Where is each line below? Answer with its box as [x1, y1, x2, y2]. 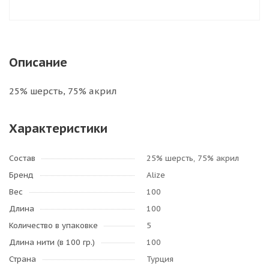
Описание [9, 55, 67, 70]
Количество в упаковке [9, 220, 98, 231]
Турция [147, 254, 174, 264]
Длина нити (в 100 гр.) [9, 237, 95, 247]
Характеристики [9, 121, 107, 136]
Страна [9, 254, 36, 264]
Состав [9, 153, 35, 163]
